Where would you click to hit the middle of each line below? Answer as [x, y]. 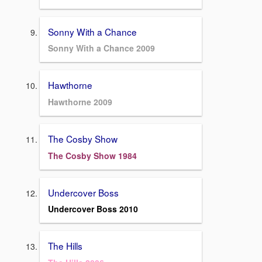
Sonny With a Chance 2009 [101, 48]
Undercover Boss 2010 [93, 209]
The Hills [65, 246]
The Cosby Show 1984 [92, 155]
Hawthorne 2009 [80, 101]
